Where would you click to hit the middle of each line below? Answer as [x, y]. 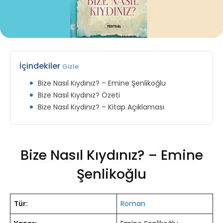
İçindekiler [41, 66]
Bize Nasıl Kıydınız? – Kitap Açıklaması [101, 107]
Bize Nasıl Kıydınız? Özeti [79, 95]
